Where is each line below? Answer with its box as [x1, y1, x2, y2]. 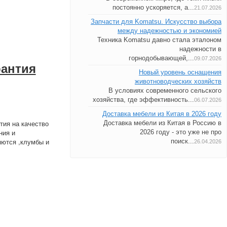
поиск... [170, 137, 194, 145]
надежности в [179, 45, 221, 53]
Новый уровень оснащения [138, 68, 221, 76]
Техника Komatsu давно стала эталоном [97, 36, 221, 44]
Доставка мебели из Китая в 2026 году [102, 110, 221, 118]
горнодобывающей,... [128, 54, 194, 62]
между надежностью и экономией [117, 27, 221, 34]
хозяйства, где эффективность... [92, 96, 194, 103]
